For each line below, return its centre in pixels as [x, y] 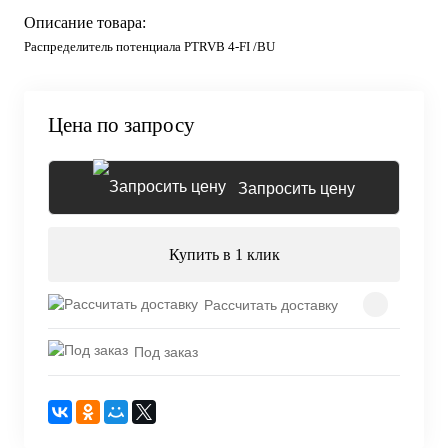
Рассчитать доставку [271, 304]
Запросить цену [296, 188]
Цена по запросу [121, 125]
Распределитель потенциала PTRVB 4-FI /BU [149, 46]
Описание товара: [85, 22]
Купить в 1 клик [224, 254]
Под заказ [166, 351]
